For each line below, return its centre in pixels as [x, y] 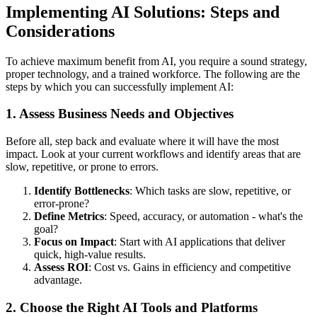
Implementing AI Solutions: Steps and [143, 12]
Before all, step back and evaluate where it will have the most [142, 141]
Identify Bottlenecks [82, 190]
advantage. [58, 279]
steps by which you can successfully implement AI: [120, 86]
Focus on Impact [74, 241]
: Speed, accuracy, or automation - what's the [203, 216]
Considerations [60, 31]
